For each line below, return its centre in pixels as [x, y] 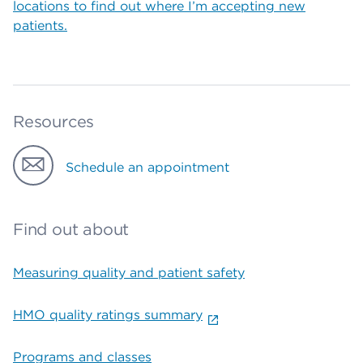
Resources [54, 122]
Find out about [71, 229]
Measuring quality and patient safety [129, 273]
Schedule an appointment [147, 167]
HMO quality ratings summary [108, 315]
